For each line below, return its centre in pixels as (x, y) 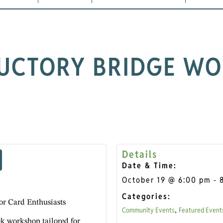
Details (140, 154)
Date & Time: (149, 165)
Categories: (146, 196)
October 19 (144, 180)
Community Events (148, 210)
